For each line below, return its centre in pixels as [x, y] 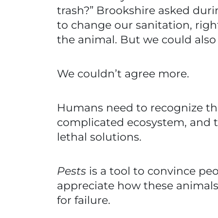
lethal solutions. [101, 137]
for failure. [87, 200]
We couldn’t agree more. [126, 74]
